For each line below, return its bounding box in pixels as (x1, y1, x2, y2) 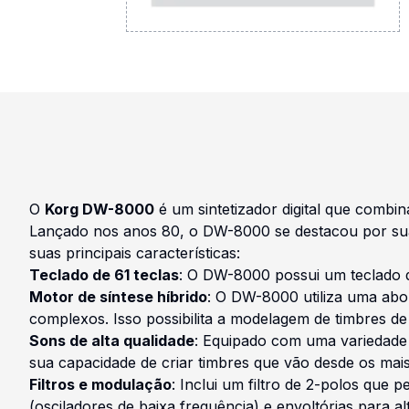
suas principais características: (29, 243, 240, 262)
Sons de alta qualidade (29, 330, 194, 350)
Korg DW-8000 (45, 199, 154, 218)
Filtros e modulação (29, 374, 172, 393)
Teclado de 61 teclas (29, 265, 179, 284)
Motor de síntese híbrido (29, 287, 207, 306)
